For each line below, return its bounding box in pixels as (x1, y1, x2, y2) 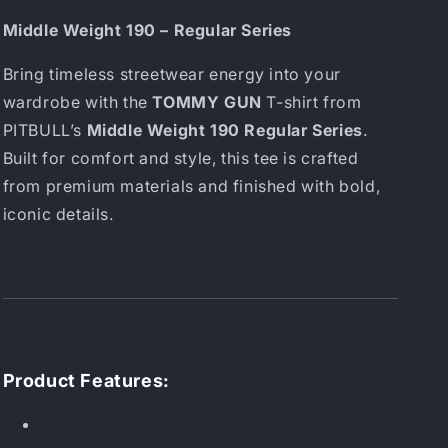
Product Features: (2, 370, 170, 391)
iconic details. (2, 204, 114, 224)
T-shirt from (261, 92, 362, 112)
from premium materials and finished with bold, (2, 176, 381, 196)
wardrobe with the (2, 92, 153, 112)
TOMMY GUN (152, 92, 262, 112)
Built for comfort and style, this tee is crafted (2, 148, 359, 168)
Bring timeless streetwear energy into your (2, 64, 341, 84)
